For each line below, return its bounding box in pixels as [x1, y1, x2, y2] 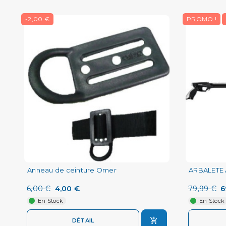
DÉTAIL [72, 216, 94, 224]
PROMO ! [187, 15, 216, 23]
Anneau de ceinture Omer [27, 166, 117, 175]
